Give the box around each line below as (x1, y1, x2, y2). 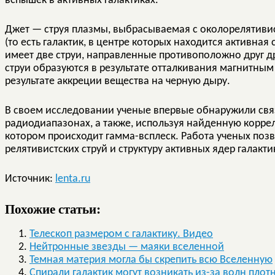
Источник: (5, 172, 55, 185)
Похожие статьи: (5, 198, 101, 218)
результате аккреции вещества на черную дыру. (5, 75, 230, 87)
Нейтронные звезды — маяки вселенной (29, 241, 224, 253)
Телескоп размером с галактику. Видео (29, 228, 213, 240)
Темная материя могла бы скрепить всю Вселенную (29, 254, 273, 266)
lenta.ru (55, 172, 90, 185)
